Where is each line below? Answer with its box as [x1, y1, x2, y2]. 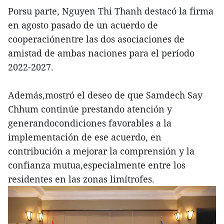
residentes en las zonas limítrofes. [8, 173, 154, 185]
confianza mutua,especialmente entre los [8, 159, 185, 171]
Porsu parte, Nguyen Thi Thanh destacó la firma [8, 5, 213, 17]
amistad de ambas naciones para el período [8, 47, 194, 59]
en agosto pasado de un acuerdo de [8, 19, 158, 31]
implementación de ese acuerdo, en [8, 131, 161, 143]
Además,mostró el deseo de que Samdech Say [8, 89, 202, 101]
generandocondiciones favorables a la [8, 117, 171, 129]
